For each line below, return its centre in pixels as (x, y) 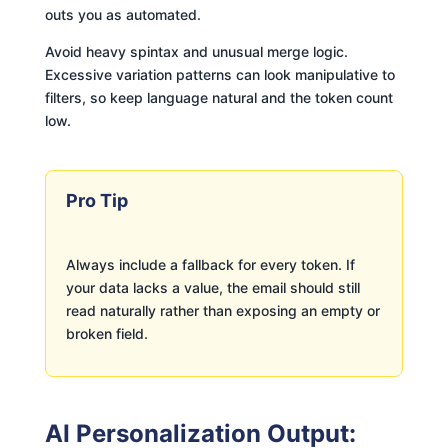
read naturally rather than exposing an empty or (222, 310)
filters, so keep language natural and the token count (218, 97)
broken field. (106, 333)
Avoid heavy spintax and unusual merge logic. (196, 51)
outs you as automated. (122, 14)
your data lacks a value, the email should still (212, 287)
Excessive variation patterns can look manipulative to (219, 74)
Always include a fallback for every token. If (210, 264)
